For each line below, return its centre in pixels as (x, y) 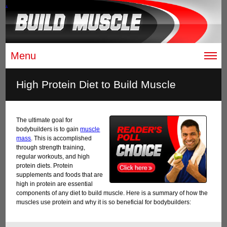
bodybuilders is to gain (48, 129)
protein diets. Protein (45, 166)
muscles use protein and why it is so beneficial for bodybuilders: (104, 202)
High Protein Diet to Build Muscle (96, 85)
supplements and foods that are (60, 175)
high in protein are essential (55, 184)
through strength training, (51, 148)
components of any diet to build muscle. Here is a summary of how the (112, 193)
